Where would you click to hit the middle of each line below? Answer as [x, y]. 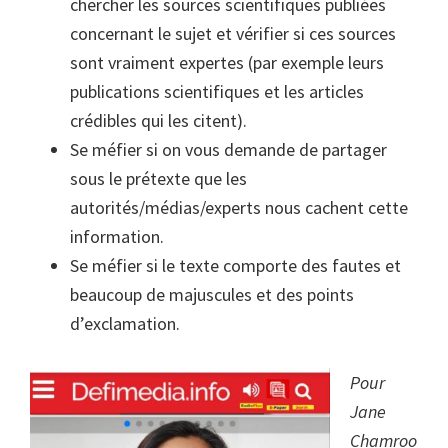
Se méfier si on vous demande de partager [228, 150]
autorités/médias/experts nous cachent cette [239, 208]
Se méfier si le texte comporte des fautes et [235, 266]
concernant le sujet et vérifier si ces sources [233, 34]
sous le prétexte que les [158, 179]
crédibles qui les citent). [158, 121]
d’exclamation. [125, 324]
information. [117, 237]
